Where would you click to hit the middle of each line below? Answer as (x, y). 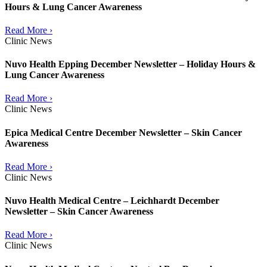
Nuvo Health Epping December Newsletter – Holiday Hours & (130, 64)
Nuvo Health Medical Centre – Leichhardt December (112, 201)
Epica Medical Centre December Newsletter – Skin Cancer (123, 132)
